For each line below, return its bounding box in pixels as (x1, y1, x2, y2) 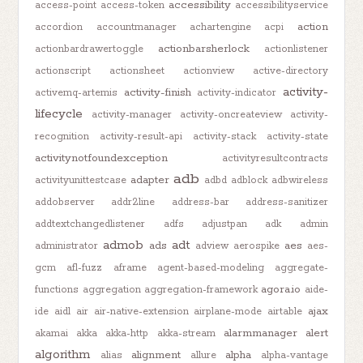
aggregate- (274, 261, 328, 274)
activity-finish (123, 84, 191, 100)
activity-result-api (100, 130, 183, 143)
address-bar (171, 195, 229, 208)
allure (190, 348, 216, 361)
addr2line (111, 195, 156, 208)
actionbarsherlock (158, 41, 250, 56)
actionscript (35, 64, 92, 77)
